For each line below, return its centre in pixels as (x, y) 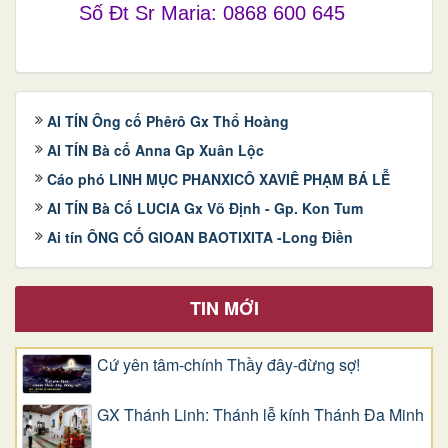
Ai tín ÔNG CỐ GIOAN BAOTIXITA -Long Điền (200, 236)
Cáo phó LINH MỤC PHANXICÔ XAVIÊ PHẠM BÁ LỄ (218, 178)
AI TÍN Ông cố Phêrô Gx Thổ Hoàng (168, 120)
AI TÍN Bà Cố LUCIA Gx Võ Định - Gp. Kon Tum (205, 207)
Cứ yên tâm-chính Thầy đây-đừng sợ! (228, 364)
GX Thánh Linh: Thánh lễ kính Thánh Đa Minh (260, 414)
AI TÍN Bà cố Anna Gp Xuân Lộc (155, 149)
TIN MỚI (224, 307)
